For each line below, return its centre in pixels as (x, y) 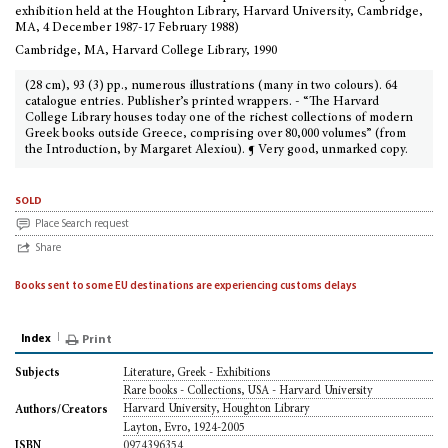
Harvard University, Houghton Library (216, 409)
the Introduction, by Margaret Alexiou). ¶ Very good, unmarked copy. (216, 150)
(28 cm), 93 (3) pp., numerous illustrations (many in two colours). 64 (211, 86)
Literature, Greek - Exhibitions (196, 373)
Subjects (37, 373)
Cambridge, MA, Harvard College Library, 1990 (146, 51)
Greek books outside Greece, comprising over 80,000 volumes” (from (215, 134)
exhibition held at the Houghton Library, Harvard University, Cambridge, (219, 12)
